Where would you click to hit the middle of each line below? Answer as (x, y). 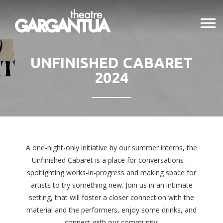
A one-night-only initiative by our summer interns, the (111, 148)
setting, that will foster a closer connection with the (111, 198)
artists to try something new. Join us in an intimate (111, 185)
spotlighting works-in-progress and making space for (111, 173)
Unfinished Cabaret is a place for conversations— (111, 160)
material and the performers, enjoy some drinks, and (111, 210)
